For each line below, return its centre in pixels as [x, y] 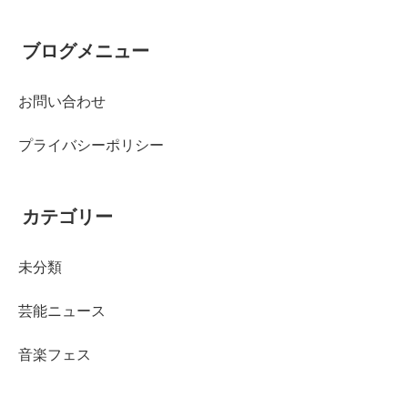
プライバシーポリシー [91, 144]
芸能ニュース [62, 311]
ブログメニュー [86, 49]
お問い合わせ [62, 100]
